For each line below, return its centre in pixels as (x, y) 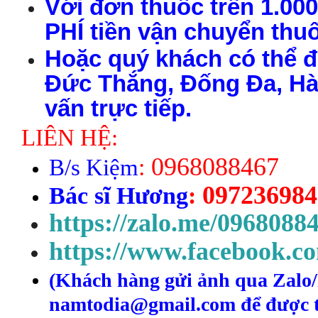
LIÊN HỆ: (70, 138)
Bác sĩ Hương (118, 195)
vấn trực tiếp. (118, 108)
